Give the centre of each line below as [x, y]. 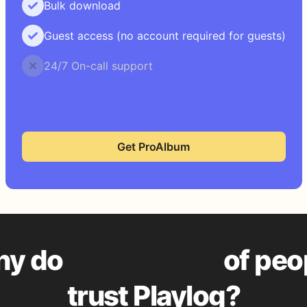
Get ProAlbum [153, 147]
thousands [145, 260]
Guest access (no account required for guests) [164, 36]
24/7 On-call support [98, 66]
